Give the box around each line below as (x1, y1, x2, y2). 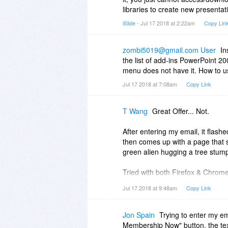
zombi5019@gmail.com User (123, 44, 216, 55)
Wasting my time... (123, 187, 182, 197)
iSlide (123, 18, 135, 27)
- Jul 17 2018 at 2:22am (135, 18, 196, 27)
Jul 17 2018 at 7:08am (123, 79, 179, 88)
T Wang (123, 105, 148, 116)
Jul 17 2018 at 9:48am (123, 183, 179, 192)
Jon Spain (123, 209, 155, 220)
